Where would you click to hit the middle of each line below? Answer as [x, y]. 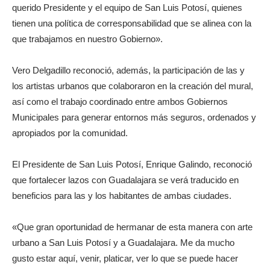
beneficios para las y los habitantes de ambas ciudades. [122, 196]
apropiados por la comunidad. [70, 133]
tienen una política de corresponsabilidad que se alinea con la [132, 24]
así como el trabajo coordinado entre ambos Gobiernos [120, 102]
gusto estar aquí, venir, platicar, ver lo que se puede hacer [125, 259]
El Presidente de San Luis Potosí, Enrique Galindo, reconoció [132, 165]
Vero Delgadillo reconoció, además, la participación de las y [128, 71]
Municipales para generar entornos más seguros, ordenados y [134, 118]
